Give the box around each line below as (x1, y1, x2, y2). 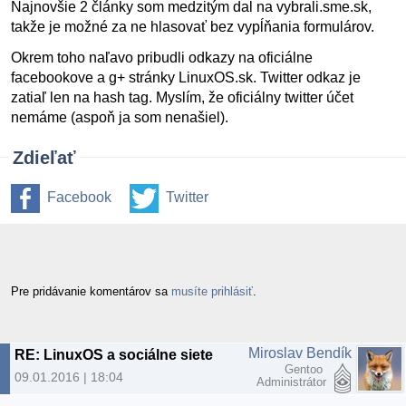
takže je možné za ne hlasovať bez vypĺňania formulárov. (11, 19, 374, 34)
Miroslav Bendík (248, 344, 352, 361)
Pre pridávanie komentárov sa (11, 284, 171, 298)
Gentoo (285, 362, 326, 376)
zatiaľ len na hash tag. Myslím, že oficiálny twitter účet (11, 90, 353, 105)
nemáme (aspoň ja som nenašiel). (11, 110, 228, 125)
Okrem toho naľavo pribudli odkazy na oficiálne (11, 50, 313, 65)
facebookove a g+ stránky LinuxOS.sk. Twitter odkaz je (11, 70, 361, 85)
